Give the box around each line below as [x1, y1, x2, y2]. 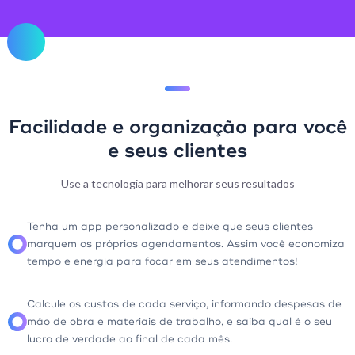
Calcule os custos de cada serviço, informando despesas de [27, 298, 342, 311]
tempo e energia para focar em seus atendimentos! [27, 255, 298, 268]
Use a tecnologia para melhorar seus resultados [60, 177, 295, 190]
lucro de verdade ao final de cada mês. [27, 333, 232, 345]
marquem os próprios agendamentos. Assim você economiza [27, 238, 345, 250]
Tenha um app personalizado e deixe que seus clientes [27, 220, 313, 233]
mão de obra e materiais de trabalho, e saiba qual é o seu [27, 315, 332, 328]
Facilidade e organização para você [8, 115, 347, 139]
